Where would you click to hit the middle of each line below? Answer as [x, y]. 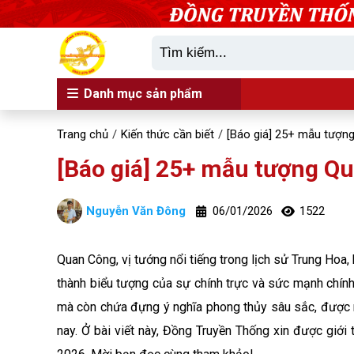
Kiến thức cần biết [168, 134]
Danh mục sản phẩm [141, 94]
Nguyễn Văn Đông [136, 211]
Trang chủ [83, 134]
